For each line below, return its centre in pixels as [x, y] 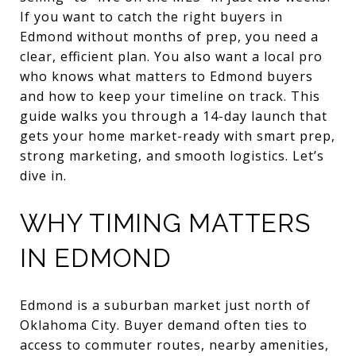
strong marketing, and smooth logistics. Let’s [172, 156]
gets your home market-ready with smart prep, [178, 136]
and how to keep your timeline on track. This [170, 96]
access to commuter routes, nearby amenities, [174, 344]
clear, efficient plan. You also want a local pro [171, 56]
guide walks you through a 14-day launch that [174, 116]
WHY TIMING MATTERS [165, 223]
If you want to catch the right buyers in [151, 17]
